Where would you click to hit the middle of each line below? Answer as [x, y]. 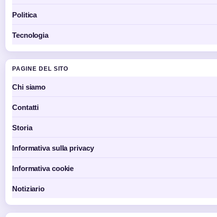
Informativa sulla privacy [53, 148]
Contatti [26, 108]
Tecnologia [30, 35]
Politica [25, 15]
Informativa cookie [43, 169]
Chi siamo [29, 87]
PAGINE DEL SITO [40, 69]
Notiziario [28, 189]
